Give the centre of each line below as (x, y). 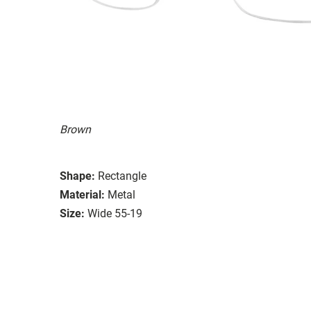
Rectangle (122, 176)
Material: (82, 194)
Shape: (77, 176)
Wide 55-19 (115, 213)
